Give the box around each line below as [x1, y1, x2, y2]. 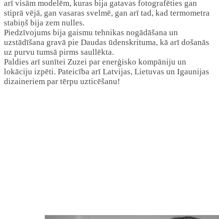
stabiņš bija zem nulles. [4, 18, 85, 27]
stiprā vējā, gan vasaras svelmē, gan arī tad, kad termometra [4, 8, 210, 18]
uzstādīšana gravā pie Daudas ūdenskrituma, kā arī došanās [4, 37, 209, 47]
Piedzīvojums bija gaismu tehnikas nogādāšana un [4, 27, 178, 37]
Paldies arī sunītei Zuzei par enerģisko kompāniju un [4, 57, 186, 66]
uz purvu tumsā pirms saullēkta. [4, 47, 114, 57]
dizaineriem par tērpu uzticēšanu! [4, 76, 120, 86]
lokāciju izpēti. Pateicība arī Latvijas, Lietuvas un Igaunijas [4, 66, 209, 76]
